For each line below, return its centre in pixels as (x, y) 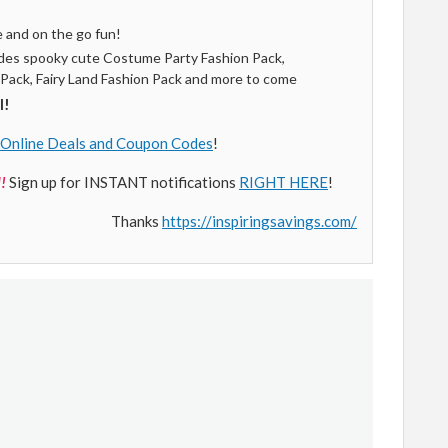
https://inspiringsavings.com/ (259, 221)
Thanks (136, 221)
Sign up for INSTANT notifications (124, 182)
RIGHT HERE (283, 182)
